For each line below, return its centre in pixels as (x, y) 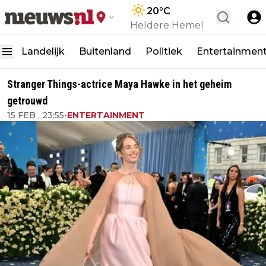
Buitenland (105, 51)
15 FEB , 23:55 (36, 115)
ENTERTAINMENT (106, 115)
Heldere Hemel (167, 25)
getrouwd (27, 101)
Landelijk (43, 51)
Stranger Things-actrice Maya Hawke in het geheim (119, 84)
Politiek (164, 51)
